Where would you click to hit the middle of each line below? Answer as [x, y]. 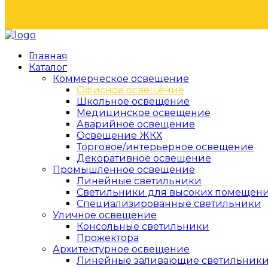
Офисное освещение [130, 90]
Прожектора [108, 238]
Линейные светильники [139, 181]
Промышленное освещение [124, 170]
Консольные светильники [143, 226]
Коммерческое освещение [121, 79]
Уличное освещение [105, 215]
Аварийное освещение [136, 124]
